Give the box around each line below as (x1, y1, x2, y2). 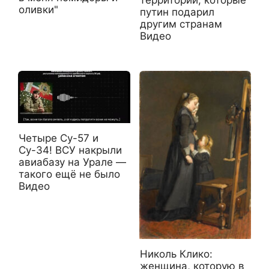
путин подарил (139, 5, 214, 18)
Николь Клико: (139, 247, 213, 260)
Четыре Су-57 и (19, 132, 98, 145)
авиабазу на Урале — (19, 156, 126, 169)
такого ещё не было (19, 168, 120, 181)
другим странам (139, 17, 222, 30)
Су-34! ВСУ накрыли (19, 144, 122, 157)
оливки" (19, 3, 58, 16)
